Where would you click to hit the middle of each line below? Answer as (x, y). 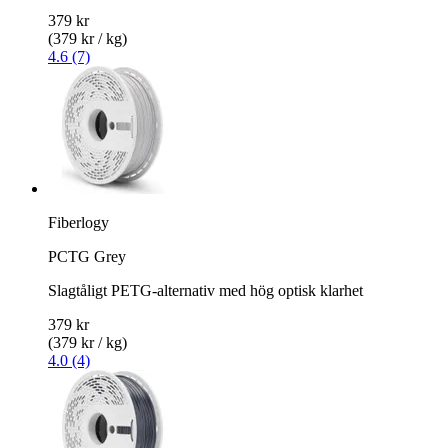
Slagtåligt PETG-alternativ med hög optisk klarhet (205, 290)
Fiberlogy (78, 222)
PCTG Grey (87, 256)
